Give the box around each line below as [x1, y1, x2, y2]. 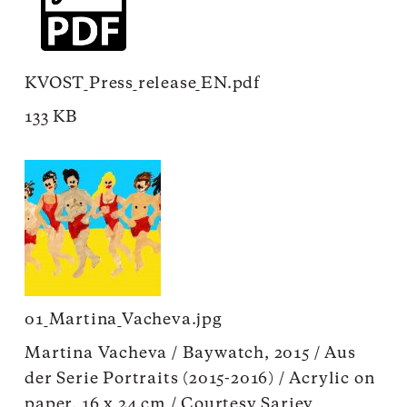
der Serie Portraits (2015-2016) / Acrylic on [25, 370, 375, 387]
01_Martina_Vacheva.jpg [25, 311, 223, 328]
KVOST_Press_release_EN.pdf [25, 74, 261, 92]
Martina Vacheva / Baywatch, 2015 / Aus [25, 344, 356, 362]
